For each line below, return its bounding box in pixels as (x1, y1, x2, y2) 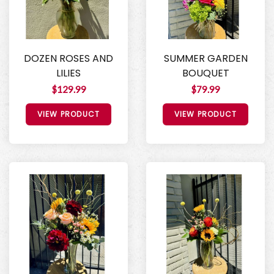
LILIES (56, 65, 81, 80)
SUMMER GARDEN (163, 51, 248, 65)
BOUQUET (182, 65, 229, 80)
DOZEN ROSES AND (24, 51, 113, 65)
